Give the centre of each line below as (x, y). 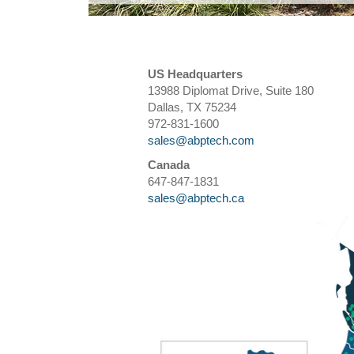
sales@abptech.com (201, 141)
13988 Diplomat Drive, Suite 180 (231, 91)
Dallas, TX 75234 (192, 108)
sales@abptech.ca (196, 199)
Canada (169, 166)
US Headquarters (195, 75)
